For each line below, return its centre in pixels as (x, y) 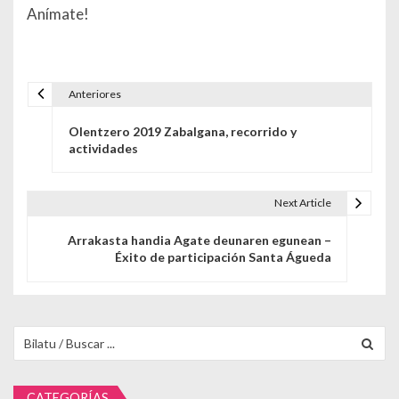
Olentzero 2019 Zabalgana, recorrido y (182, 131)
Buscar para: (48, 333)
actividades (103, 148)
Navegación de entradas (141, 110)
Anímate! (58, 13)
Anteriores (94, 94)
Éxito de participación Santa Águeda (223, 257)
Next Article (302, 203)
